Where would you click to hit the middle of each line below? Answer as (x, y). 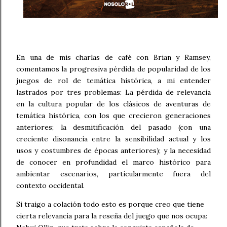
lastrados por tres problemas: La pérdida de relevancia (113, 92)
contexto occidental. (50, 185)
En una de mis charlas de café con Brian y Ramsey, (113, 57)
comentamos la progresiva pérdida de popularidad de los (113, 69)
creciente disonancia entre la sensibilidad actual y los (113, 139)
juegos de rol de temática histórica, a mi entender (113, 80)
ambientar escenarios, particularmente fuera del (113, 174)
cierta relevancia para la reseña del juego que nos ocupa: (112, 216)
